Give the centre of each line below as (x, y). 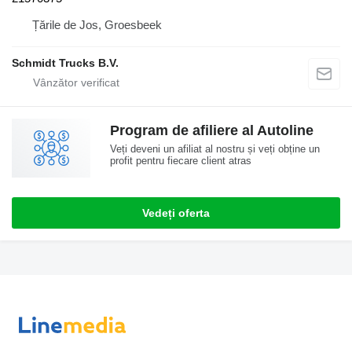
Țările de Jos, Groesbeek (97, 25)
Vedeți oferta (176, 213)
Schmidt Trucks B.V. (65, 63)
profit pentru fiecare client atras (181, 161)
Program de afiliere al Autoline (212, 131)
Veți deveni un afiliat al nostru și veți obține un (215, 149)
